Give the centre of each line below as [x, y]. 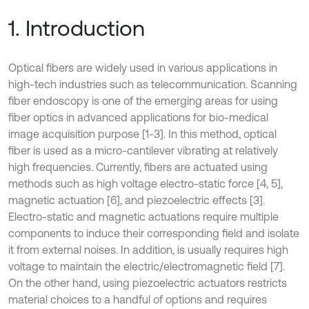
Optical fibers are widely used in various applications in [143, 68]
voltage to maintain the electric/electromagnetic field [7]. [147, 266]
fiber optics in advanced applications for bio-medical [138, 117]
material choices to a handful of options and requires [138, 299]
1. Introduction [77, 28]
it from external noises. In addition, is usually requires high [148, 250]
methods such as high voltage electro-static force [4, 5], [146, 183]
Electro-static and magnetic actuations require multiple [143, 217]
